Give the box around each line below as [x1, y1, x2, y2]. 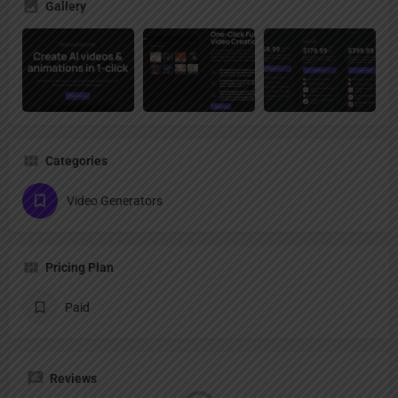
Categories [45, 154, 107, 169]
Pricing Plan [45, 260, 114, 275]
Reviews [50, 371, 97, 386]
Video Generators [67, 194, 163, 209]
